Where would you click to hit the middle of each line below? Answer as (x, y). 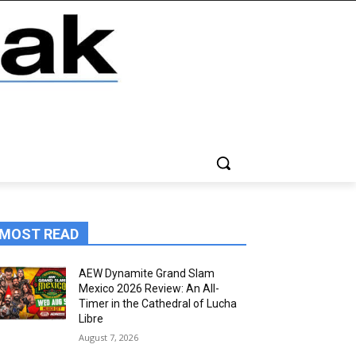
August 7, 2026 (109, 337)
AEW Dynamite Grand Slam (147, 273)
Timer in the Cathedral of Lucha (158, 303)
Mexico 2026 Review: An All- (149, 288)
